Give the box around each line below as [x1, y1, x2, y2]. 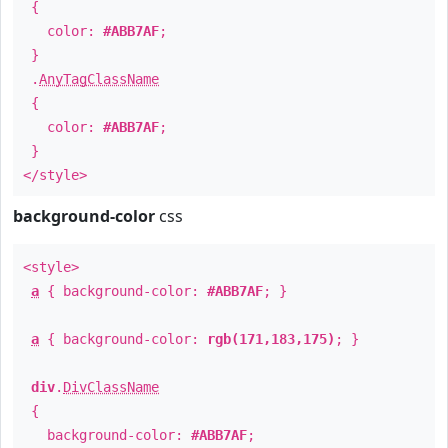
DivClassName [63, 379, 159, 395]
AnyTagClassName [39, 71, 159, 87]
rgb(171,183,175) [207, 331, 335, 347]
